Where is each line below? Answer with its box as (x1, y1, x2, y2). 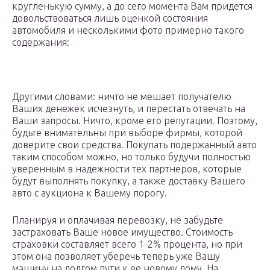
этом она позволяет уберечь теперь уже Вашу (12, 251, 220, 262)
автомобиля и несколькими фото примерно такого (12, 25, 244, 36)
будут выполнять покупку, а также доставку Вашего (12, 175, 245, 187)
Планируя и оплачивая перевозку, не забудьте (12, 215, 223, 226)
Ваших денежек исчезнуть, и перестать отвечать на (12, 103, 245, 115)
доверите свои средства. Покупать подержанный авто (12, 139, 257, 151)
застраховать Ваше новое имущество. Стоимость (12, 227, 233, 238)
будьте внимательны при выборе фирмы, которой (12, 127, 242, 139)
